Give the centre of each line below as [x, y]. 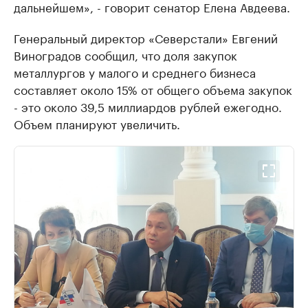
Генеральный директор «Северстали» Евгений [146, 37]
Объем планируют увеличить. [97, 123]
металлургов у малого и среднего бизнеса [135, 71]
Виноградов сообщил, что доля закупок [125, 54]
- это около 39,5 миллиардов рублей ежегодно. [148, 106]
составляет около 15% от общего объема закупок [153, 88]
